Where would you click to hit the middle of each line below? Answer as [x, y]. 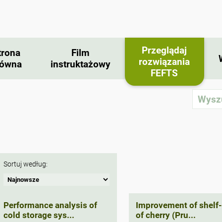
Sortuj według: [26, 165]
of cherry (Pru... [166, 215]
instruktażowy [80, 64]
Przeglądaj [165, 51]
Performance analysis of [51, 205]
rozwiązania [165, 62]
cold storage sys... [39, 215]
